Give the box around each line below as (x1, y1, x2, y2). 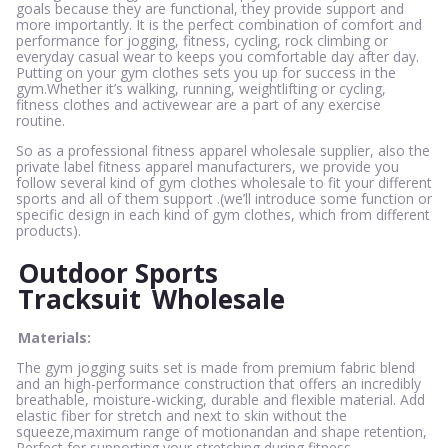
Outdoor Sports (18, 255, 218, 292)
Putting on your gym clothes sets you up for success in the (16, 62, 396, 82)
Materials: (18, 328, 91, 348)
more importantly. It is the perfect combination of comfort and (16, 14, 422, 34)
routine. (16, 110, 65, 130)
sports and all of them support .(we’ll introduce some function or (16, 188, 432, 208)
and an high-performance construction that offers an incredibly (16, 374, 421, 394)
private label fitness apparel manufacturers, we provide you (16, 156, 399, 176)
